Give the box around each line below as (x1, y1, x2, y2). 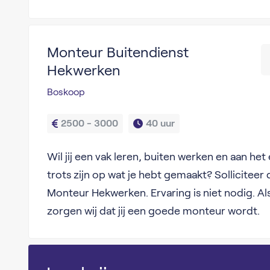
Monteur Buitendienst (46, 44, 189, 60)
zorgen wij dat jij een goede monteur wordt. (46, 205, 260, 217)
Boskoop (46, 87, 85, 97)
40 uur (145, 118, 175, 128)
